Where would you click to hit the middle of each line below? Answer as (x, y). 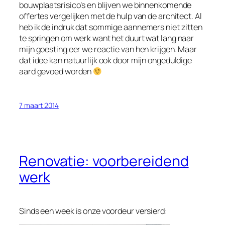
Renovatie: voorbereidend (104, 161)
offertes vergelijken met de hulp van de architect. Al (110, 16)
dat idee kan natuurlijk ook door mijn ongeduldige (106, 61)
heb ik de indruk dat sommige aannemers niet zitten (111, 27)
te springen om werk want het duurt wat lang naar (107, 38)
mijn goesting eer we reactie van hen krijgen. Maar (108, 49)
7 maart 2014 (39, 105)
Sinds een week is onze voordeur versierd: (93, 211)
